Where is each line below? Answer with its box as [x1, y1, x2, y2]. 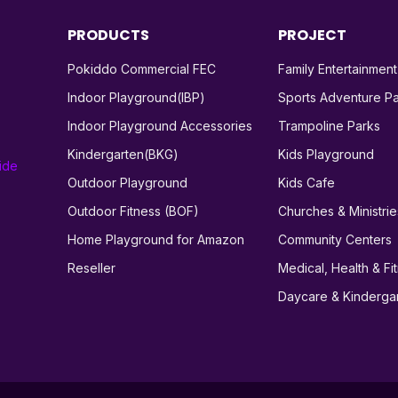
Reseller [68, 259, 115, 275]
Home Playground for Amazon [68, 231, 244, 247]
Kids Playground [278, 146, 374, 162]
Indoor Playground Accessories [68, 117, 252, 133]
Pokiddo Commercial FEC [68, 60, 216, 76]
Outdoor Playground [68, 174, 187, 190]
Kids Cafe [278, 174, 335, 190]
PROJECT [278, 24, 346, 45]
